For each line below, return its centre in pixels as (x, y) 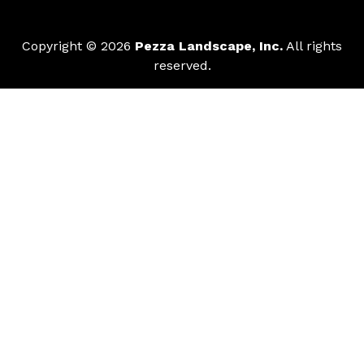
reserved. (182, 65)
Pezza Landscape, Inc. (209, 45)
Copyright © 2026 (78, 45)
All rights (312, 45)
